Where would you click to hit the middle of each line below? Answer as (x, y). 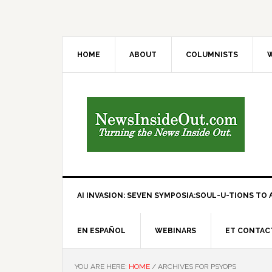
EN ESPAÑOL (101, 231)
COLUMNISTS (212, 55)
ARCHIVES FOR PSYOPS (196, 267)
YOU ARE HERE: (102, 267)
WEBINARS (175, 231)
